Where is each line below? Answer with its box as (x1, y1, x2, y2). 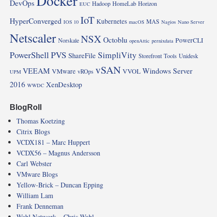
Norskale (58, 36, 79, 45)
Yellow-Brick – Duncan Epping (16, 180, 103, 190)
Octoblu (103, 34, 127, 45)
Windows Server (142, 65, 192, 76)
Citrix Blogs (16, 127, 50, 137)
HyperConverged (10, 15, 62, 26)
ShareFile (68, 50, 96, 61)
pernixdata (152, 37, 173, 45)
